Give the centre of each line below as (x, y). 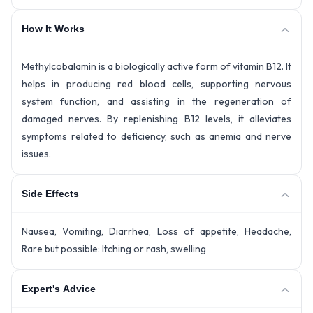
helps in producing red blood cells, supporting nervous (156, 83)
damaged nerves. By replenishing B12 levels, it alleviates (156, 118)
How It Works (53, 29)
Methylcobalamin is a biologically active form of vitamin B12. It (156, 66)
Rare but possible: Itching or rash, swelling (114, 248)
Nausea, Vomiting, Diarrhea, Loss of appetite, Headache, (156, 231)
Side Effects (50, 194)
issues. (36, 153)
